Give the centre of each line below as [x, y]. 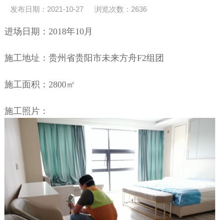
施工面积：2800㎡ [40, 84]
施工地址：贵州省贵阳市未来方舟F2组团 [84, 58]
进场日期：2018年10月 [48, 31]
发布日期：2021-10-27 [47, 9]
